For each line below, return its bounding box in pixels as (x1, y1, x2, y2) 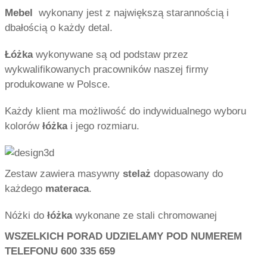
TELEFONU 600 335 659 (5, 244, 115, 257)
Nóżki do (5, 209, 47, 221)
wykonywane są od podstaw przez (33, 48, 188, 60)
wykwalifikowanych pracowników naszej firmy (5, 63, 209, 75)
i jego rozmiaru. (67, 119, 139, 132)
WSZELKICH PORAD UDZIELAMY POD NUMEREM (5, 229, 242, 242)
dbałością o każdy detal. (5, 21, 113, 33)
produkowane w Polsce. (5, 77, 110, 90)
